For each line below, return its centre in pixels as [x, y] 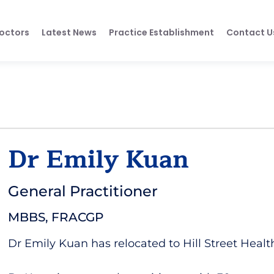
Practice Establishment [161, 32]
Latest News [69, 32]
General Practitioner [83, 191]
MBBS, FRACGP [56, 217]
